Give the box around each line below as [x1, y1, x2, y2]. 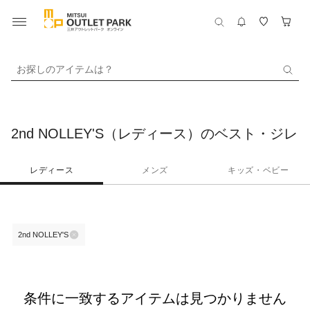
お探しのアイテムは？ [17, 63, 113, 75]
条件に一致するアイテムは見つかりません [24, 291, 286, 306]
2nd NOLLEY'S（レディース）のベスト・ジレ [11, 126, 298, 141]
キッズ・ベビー [228, 165, 289, 175]
